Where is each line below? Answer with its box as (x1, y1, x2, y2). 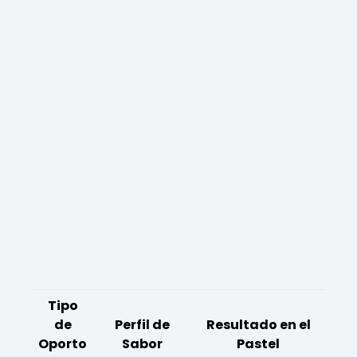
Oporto (38, 334, 87, 353)
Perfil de (115, 315, 170, 334)
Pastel (237, 334, 280, 353)
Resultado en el (206, 315, 311, 334)
